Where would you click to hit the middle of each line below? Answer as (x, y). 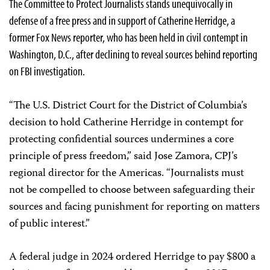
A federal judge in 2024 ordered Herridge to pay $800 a (132, 257)
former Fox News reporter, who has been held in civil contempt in (128, 37)
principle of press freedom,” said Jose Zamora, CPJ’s (123, 156)
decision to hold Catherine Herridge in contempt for (126, 123)
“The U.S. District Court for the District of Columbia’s (128, 106)
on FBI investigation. (47, 71)
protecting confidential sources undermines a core (121, 140)
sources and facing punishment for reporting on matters (134, 207)
